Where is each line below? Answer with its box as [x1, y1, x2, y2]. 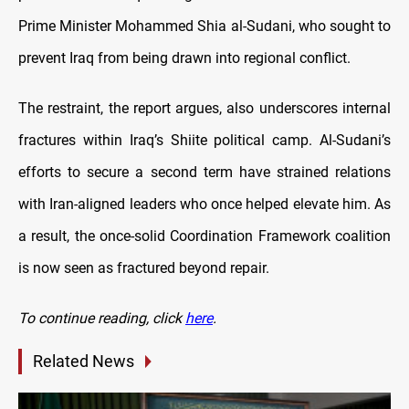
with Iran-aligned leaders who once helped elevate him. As [18, 195, 391, 214]
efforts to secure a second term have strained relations [18, 163, 391, 182]
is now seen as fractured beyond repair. [18, 259, 269, 278]
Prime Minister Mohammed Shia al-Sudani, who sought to [18, 17, 391, 36]
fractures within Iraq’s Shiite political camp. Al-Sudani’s [18, 131, 391, 150]
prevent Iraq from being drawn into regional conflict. [18, 49, 351, 68]
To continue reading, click [18, 309, 185, 328]
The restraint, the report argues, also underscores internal [18, 100, 391, 118]
